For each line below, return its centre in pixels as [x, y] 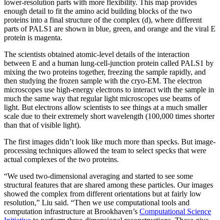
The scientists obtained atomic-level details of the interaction [97, 55]
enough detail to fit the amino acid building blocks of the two [98, 11]
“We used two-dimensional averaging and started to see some [98, 176]
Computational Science [175, 212]
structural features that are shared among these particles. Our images [109, 185]
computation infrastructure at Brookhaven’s [72, 212]
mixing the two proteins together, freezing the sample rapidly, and [105, 72]
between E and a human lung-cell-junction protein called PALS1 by [109, 63]
